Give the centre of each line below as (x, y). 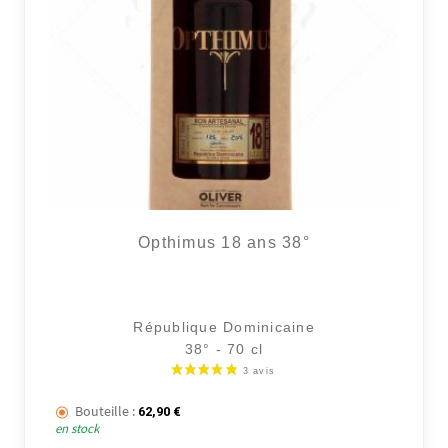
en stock (77, 428)
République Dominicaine (224, 326)
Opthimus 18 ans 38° (224, 242)
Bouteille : (105, 410)
